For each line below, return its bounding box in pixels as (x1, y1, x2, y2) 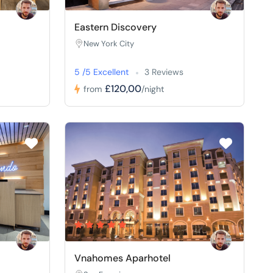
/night (141, 83, 165, 94)
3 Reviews (144, 66, 184, 77)
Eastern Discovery (74, 20, 157, 34)
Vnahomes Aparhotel (74, 251, 171, 264)
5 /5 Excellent (74, 66, 132, 77)
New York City (83, 38, 135, 49)
